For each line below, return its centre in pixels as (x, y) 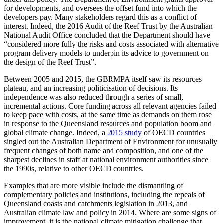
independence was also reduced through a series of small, (94, 97)
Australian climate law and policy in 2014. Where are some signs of (110, 212)
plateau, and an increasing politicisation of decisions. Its (91, 88)
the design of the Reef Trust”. (50, 62)
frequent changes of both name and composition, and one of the (104, 150)
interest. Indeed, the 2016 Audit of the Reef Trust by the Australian (108, 26)
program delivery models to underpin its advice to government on (106, 53)
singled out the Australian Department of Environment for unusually (111, 141)
